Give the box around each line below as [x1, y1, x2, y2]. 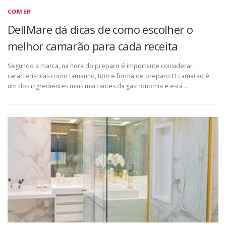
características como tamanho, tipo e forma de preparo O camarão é [8, 72, 209, 81]
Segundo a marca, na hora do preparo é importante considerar [8, 62, 193, 71]
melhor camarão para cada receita [8, 38, 178, 53]
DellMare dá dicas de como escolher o [8, 22, 193, 37]
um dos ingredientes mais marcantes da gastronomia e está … [8, 82, 189, 91]
